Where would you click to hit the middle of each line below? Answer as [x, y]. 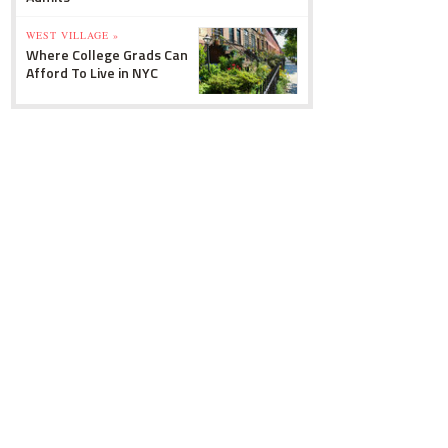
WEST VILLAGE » [72, 35]
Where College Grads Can [107, 54]
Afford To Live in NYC [92, 72]
